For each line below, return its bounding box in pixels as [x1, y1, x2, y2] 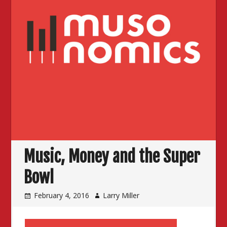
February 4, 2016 [34, 190, 90, 200]
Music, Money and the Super [24, 146, 201, 167]
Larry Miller [103, 190, 140, 200]
